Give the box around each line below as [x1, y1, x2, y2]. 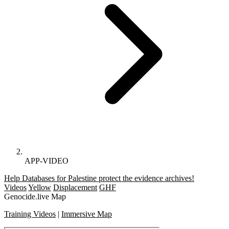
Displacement [53, 182, 97, 192]
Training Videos [4, 209, 56, 218]
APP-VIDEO [25, 156, 68, 165]
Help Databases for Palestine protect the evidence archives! [4, 173, 194, 182]
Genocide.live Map [4, 192, 66, 201]
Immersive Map [61, 209, 112, 218]
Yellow [28, 182, 51, 192]
